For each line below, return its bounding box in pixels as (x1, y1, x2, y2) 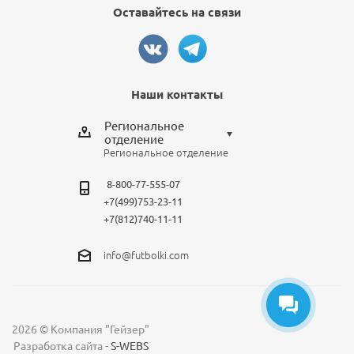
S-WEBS (110, 339, 149, 352)
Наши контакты (131, 87, 223, 101)
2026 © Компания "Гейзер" (12, 322, 149, 336)
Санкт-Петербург (130, 209, 212, 220)
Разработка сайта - (13, 339, 111, 352)
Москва (130, 237, 166, 249)
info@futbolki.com (104, 249, 189, 261)
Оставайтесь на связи (113, 5, 241, 19)
